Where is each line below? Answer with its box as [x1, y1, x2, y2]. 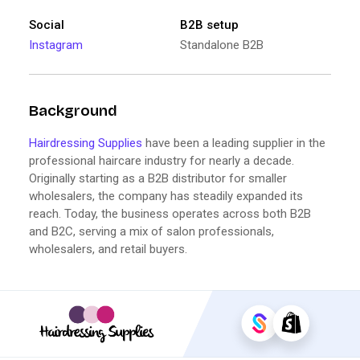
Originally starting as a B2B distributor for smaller [29, 170, 287, 186]
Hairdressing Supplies [29, 135, 142, 150]
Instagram [29, 37, 83, 52]
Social [29, 17, 64, 32]
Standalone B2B [180, 37, 264, 52]
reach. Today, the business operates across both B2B [29, 206, 311, 221]
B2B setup [180, 17, 239, 32]
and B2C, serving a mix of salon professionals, [29, 223, 274, 239]
